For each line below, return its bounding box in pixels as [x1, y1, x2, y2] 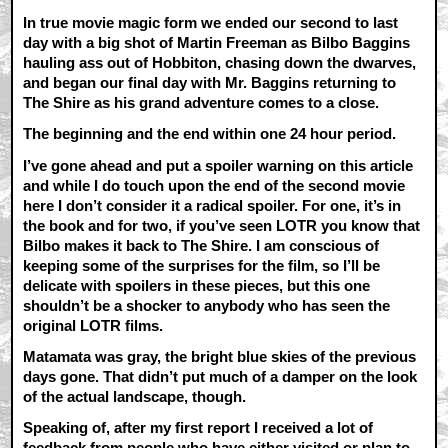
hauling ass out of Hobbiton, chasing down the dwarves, [23, 54, 417, 72]
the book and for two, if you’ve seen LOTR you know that [23, 216, 421, 234]
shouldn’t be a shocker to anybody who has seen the [23, 296, 391, 314]
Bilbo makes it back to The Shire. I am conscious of [23, 236, 380, 254]
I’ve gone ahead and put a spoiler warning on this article [23, 156, 414, 174]
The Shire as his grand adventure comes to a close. [23, 94, 380, 112]
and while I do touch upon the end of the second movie [23, 176, 406, 194]
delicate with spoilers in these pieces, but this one [23, 276, 371, 294]
